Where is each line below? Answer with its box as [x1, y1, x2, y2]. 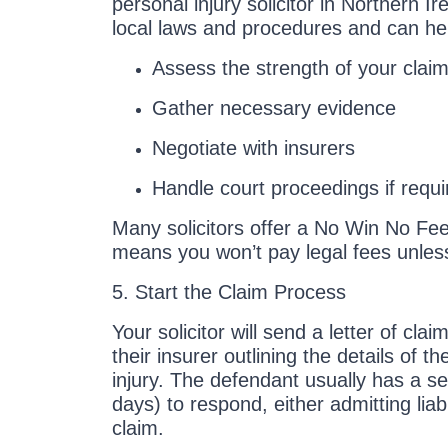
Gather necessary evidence [152, 97, 396, 119]
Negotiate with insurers [152, 137, 355, 159]
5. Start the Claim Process [112, 281, 346, 303]
